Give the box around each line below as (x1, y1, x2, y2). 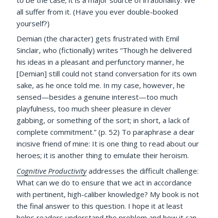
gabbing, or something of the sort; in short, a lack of (17, 115, 190, 126)
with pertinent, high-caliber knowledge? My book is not (17, 189, 200, 199)
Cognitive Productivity (17, 165, 87, 176)
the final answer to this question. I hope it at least (17, 200, 183, 211)
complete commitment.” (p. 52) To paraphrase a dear (17, 127, 195, 137)
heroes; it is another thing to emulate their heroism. (17, 150, 189, 161)
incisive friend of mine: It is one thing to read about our (17, 139, 200, 149)
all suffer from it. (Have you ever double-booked (17, 6, 179, 17)
